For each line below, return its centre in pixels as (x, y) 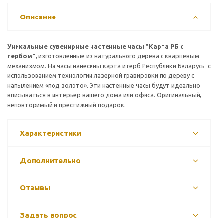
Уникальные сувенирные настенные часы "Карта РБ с (95, 46)
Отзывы (35, 188)
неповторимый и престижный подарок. (66, 105)
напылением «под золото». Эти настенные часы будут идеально (104, 85)
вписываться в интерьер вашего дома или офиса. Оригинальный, (104, 95)
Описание (38, 17)
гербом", (22, 56)
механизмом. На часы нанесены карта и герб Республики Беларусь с (109, 66)
